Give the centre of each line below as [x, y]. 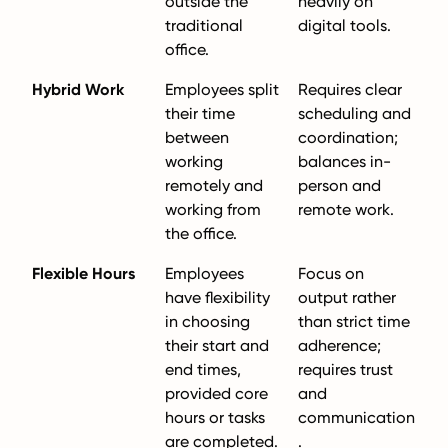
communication [356, 417]
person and [339, 185]
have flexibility [217, 297]
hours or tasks [215, 417]
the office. [201, 233]
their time [200, 113]
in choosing [207, 321]
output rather [347, 297]
